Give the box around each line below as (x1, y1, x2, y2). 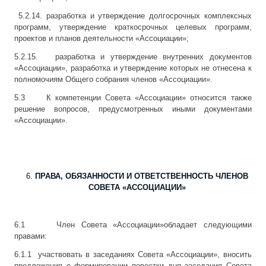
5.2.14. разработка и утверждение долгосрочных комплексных (14, 11, 252, 21)
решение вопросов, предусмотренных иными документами (14, 104, 252, 114)
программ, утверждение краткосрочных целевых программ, (14, 23, 252, 32)
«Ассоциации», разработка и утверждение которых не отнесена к (14, 64, 252, 73)
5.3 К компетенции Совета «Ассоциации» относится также (14, 93, 252, 103)
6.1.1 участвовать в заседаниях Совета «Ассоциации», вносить (14, 250, 252, 259)
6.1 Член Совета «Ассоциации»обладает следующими (14, 220, 252, 230)
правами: (14, 232, 47, 241)
